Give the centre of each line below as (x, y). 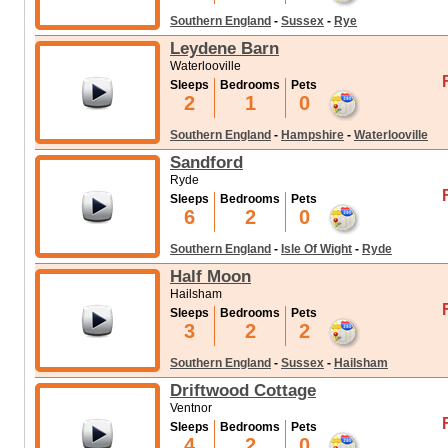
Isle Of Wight (316, 249)
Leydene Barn (224, 48)
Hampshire (312, 135)
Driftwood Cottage (243, 390)
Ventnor (191, 408)
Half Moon (210, 276)
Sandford (206, 162)
